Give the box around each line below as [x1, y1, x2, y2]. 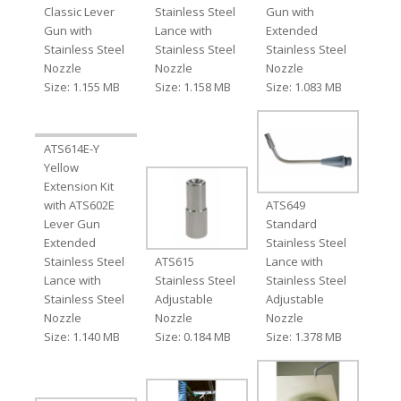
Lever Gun [43, 215, 100, 232]
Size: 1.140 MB [43, 328, 120, 345]
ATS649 [266, 196, 306, 213]
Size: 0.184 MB [154, 328, 231, 345]
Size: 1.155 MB [43, 78, 120, 95]
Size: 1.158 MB [154, 78, 231, 95]
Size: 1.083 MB [266, 78, 343, 95]
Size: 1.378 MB [266, 328, 343, 345]
